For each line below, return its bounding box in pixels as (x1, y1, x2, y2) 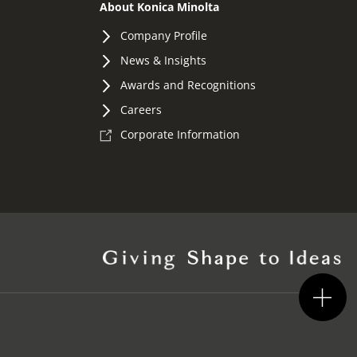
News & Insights (120, 52, 206, 68)
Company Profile (120, 27, 207, 43)
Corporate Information (120, 126, 240, 142)
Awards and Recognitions (120, 76, 256, 92)
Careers (120, 101, 162, 117)
